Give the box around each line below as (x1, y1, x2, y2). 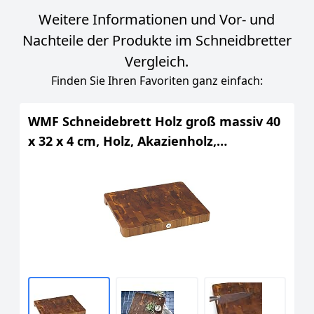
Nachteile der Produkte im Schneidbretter (22, 31, 292, 50)
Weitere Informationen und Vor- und (39, 10, 275, 29)
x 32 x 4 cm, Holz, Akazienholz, (28, 132, 217, 149)
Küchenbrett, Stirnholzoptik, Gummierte (28, 172, 283, 189)
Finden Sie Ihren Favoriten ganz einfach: (50, 73, 263, 88)
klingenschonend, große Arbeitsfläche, (28, 152, 271, 169)
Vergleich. (125, 52, 189, 71)
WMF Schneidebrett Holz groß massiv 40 (28, 113, 280, 130)
